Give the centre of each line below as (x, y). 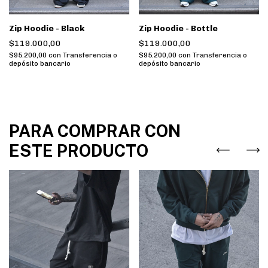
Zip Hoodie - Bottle (178, 28)
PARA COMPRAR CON (95, 131)
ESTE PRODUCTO (79, 151)
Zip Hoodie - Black (47, 28)
